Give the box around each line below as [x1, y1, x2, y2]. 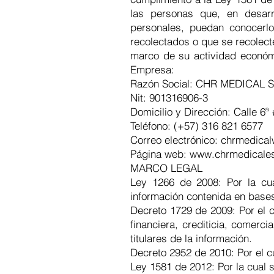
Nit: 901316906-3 [130, 91, 208, 104]
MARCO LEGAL [130, 161, 202, 174]
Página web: [130, 147, 190, 160]
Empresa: [130, 63, 174, 76]
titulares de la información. [130, 232, 252, 245]
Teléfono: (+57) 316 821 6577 [130, 119, 263, 132]
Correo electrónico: [130, 133, 221, 146]
